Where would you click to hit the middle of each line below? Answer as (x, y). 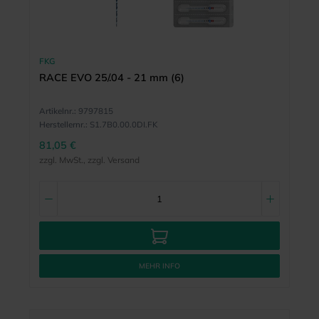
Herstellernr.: (63, 125)
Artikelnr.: (57, 111)
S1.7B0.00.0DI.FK (123, 125)
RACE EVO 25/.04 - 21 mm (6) (111, 78)
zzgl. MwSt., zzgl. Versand (89, 160)
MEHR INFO (159, 266)
